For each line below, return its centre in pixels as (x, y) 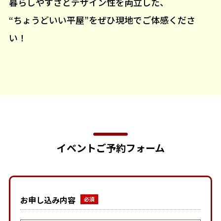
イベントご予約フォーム (110, 148)
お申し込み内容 (48, 200)
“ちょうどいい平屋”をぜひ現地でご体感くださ (102, 20)
